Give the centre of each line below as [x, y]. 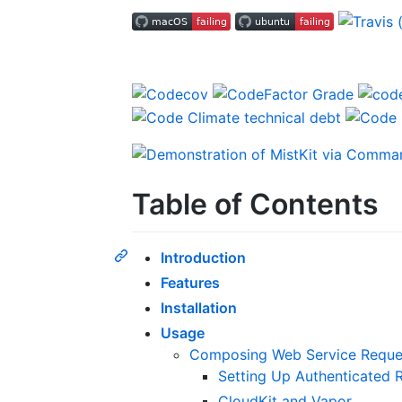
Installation [199, 308]
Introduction [203, 258]
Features [190, 283]
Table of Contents [255, 205]
